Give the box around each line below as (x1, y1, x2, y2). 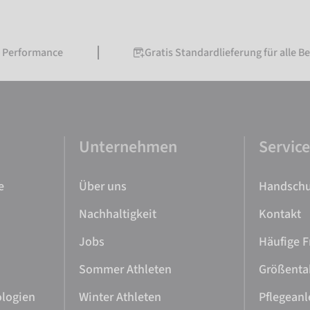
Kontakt (259, 206, 302, 223)
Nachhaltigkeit (78, 206, 156, 223)
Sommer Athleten (78, 261, 172, 278)
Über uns (78, 178, 127, 195)
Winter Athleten (78, 289, 161, 306)
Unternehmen (78, 135, 177, 159)
